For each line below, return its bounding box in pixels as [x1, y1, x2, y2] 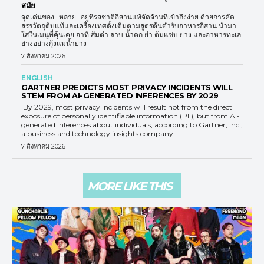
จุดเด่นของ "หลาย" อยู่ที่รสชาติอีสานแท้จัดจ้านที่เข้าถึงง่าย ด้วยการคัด [21, 12, 235, 21]
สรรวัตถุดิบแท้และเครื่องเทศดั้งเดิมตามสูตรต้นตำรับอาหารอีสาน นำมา [21, 21, 236, 30]
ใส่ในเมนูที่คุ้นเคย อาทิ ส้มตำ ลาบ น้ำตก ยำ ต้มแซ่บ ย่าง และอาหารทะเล [21, 29, 241, 39]
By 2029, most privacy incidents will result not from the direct [21, 102, 232, 111]
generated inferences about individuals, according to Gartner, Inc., [21, 120, 243, 129]
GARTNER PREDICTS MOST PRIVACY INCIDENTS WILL [21, 82, 232, 92]
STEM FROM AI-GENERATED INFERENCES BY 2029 [21, 90, 219, 100]
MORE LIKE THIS [87, 179, 171, 193]
